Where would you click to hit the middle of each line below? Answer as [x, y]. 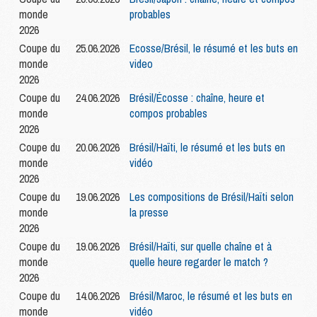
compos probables [168, 114]
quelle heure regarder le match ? [199, 262]
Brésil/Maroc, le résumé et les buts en [211, 296]
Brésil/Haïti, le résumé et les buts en [207, 148]
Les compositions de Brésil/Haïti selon [212, 197]
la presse [149, 213]
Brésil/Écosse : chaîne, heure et [197, 98]
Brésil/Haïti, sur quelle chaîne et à [201, 247]
